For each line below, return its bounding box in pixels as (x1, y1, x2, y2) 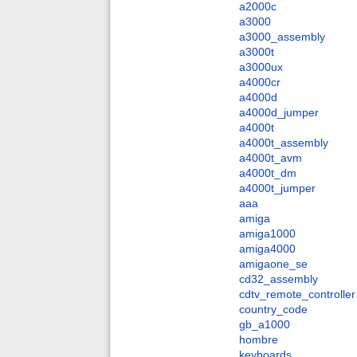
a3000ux (239, 61, 283, 74)
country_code (239, 303, 308, 316)
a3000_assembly (239, 30, 325, 44)
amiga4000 (239, 242, 296, 256)
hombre (239, 333, 278, 347)
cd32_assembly (239, 273, 318, 286)
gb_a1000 (239, 318, 290, 331)
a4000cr (239, 76, 280, 89)
